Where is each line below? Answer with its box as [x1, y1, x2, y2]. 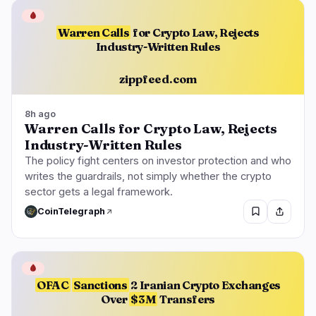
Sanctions [73, 278, 128, 293]
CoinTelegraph [37, 206, 105, 217]
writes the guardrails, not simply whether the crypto [25, 169, 272, 183]
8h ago [25, 108, 56, 119]
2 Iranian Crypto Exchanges [128, 278, 281, 293]
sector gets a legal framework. [25, 185, 173, 198]
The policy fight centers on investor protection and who [25, 154, 291, 167]
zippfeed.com [119, 72, 197, 87]
